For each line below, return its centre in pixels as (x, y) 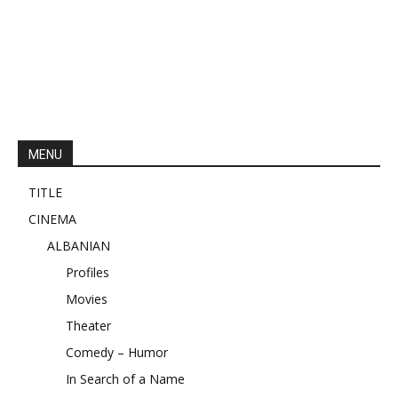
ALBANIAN (79, 245)
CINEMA (52, 219)
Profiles (88, 272)
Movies (87, 298)
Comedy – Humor (117, 352)
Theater (88, 325)
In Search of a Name (125, 378)
